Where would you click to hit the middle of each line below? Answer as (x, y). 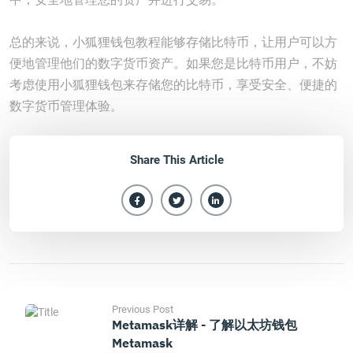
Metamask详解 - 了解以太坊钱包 (204, 325)
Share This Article (176, 160)
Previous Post (143, 309)
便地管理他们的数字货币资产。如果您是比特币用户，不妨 (173, 63)
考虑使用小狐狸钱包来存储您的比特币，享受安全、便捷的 (173, 85)
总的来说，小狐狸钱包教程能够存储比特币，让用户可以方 (173, 42)
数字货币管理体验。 (66, 106)
